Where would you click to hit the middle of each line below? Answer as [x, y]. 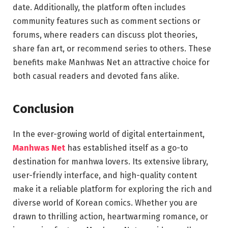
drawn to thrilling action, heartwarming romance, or [110, 216]
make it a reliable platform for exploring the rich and [112, 189]
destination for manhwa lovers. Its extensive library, [110, 161]
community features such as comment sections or [107, 21]
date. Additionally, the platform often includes [99, 8]
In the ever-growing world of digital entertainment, [109, 134]
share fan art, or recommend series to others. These [112, 49]
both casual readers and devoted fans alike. [96, 76]
